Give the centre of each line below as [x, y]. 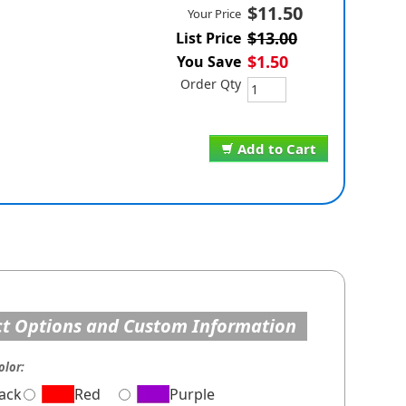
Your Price [214, 14]
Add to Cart [276, 149]
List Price [208, 39]
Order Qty [210, 84]
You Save [208, 62]
